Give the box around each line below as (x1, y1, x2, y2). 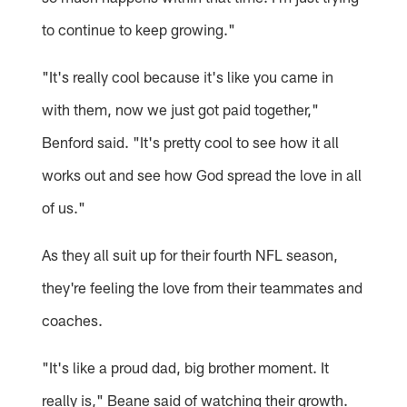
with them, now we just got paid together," (42, 99, 320, 118)
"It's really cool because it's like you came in (42, 66, 334, 85)
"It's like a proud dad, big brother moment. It (42, 357, 330, 376)
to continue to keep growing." (42, 19, 236, 38)
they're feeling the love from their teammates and (42, 277, 363, 296)
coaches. (42, 310, 104, 329)
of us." (42, 197, 86, 216)
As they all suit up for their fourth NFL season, (42, 244, 339, 263)
